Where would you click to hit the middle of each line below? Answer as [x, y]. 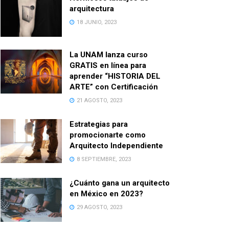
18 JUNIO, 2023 [96, 22]
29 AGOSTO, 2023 [99, 207]
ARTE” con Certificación [114, 87]
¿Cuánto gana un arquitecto [120, 183]
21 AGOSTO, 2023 [99, 100]
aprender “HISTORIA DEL [115, 76]
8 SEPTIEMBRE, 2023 [103, 159]
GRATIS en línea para [108, 65]
